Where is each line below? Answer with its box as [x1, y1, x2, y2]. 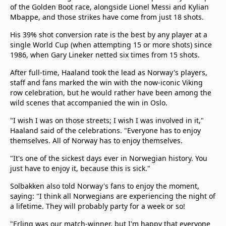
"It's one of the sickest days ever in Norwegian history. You [10, 153, 207, 163]
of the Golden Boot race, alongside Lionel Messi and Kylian [10, 2, 209, 12]
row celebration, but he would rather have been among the [10, 88, 211, 97]
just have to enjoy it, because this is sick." [10, 163, 150, 173]
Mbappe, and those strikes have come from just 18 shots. [10, 12, 204, 22]
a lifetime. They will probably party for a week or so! [10, 201, 187, 211]
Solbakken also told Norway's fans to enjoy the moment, [10, 181, 199, 191]
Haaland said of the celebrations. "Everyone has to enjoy [10, 126, 201, 135]
